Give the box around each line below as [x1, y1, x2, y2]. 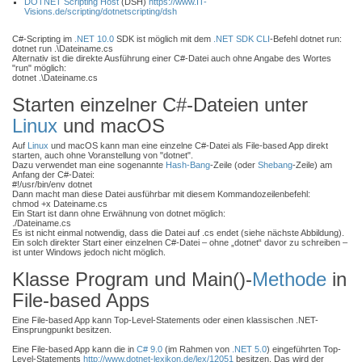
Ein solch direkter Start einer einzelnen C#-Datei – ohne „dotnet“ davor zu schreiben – [12, 238, 347, 247]
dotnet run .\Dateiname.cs [12, 44, 113, 53]
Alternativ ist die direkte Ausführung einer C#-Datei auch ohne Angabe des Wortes [12, 53, 331, 63]
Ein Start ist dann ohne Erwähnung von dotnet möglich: [12, 208, 225, 218]
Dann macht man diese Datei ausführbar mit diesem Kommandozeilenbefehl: [12, 189, 310, 199]
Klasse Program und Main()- [12, 268, 252, 290]
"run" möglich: [12, 63, 66, 73]
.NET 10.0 [74, 34, 114, 44]
